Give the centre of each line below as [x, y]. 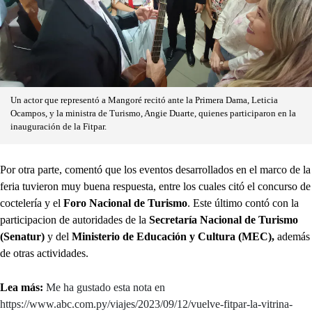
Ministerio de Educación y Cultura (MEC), [173, 237]
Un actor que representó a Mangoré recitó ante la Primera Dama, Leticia [144, 101]
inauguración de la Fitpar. [58, 127]
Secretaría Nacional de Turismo [224, 220]
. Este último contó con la [243, 203]
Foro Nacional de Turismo [125, 203]
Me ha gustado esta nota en [106, 288]
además [292, 237]
